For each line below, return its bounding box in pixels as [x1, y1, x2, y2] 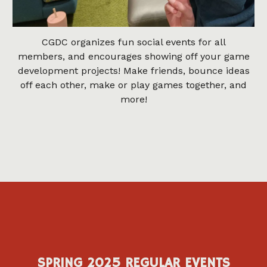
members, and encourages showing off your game [17, 51, 250, 63]
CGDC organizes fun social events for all [41, 36, 226, 48]
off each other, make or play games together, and [20, 79, 247, 91]
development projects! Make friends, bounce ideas [17, 65, 250, 77]
